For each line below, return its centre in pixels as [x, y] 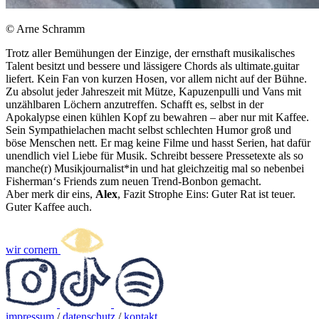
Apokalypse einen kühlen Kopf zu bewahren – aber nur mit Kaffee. [157, 117]
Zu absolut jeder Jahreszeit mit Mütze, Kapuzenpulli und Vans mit [153, 91]
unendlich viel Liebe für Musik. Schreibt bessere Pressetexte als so [155, 155]
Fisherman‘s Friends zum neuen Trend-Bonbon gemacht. [134, 181]
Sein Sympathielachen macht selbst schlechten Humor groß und [148, 130]
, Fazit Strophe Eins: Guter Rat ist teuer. [206, 194]
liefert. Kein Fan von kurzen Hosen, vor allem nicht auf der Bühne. [156, 78]
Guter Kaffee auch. [49, 206]
